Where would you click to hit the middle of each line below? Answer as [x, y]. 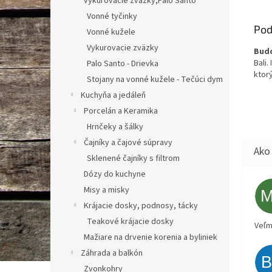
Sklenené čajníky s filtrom [133, 158]
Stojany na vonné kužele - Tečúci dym [155, 80]
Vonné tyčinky [112, 16]
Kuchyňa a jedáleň [113, 95]
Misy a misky [107, 190]
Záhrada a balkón [112, 253]
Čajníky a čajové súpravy [128, 143]
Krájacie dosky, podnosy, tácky [141, 206]
